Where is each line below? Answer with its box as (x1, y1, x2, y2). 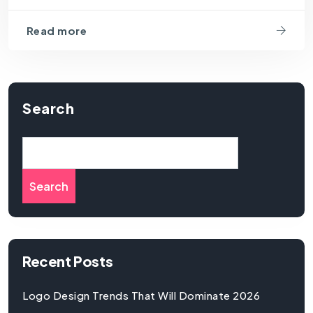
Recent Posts (22, 252, 113, 270)
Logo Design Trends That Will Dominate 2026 (22, 288, 260, 302)
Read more (26, 23, 87, 37)
